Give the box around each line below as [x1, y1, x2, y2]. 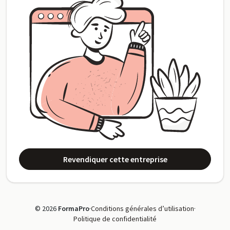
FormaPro [57, 204, 89, 214]
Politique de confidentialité [73, 214, 157, 224]
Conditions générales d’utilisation [90, 204, 194, 214]
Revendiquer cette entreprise [63, 154, 167, 165]
